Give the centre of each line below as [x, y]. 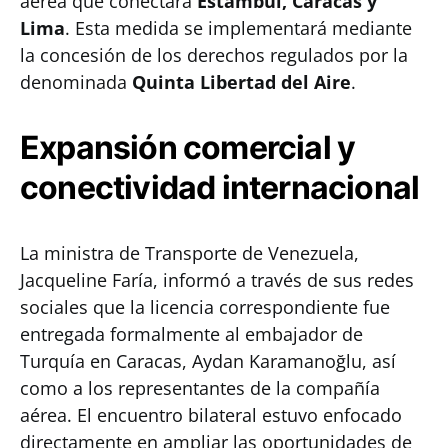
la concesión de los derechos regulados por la [214, 55]
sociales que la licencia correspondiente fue [205, 307]
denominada [76, 82]
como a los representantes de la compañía [200, 388]
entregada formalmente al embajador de [191, 334]
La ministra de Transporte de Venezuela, [189, 253]
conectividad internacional [220, 187]
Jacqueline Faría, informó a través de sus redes [217, 280]
